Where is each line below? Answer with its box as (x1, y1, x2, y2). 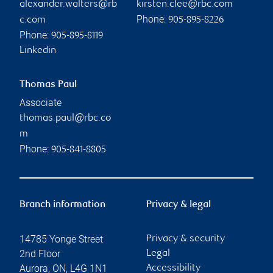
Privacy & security (146, 233, 225, 244)
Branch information (19, 199, 105, 210)
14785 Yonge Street (19, 233, 103, 245)
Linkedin (19, 45, 56, 56)
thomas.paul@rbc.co (19, 113, 111, 124)
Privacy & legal (146, 199, 211, 210)
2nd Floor (19, 247, 60, 260)
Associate (19, 96, 62, 108)
